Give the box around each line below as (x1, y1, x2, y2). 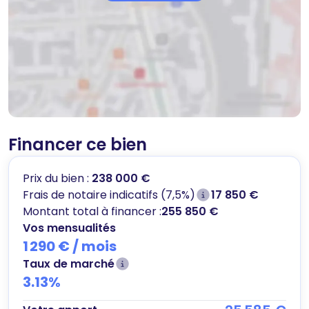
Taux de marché (23, 255, 114, 272)
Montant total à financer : (23, 203, 161, 219)
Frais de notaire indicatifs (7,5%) (23, 186, 195, 203)
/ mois (72, 236, 117, 256)
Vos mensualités (23, 219, 116, 236)
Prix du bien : (23, 170, 92, 186)
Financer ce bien (8, 132, 147, 156)
